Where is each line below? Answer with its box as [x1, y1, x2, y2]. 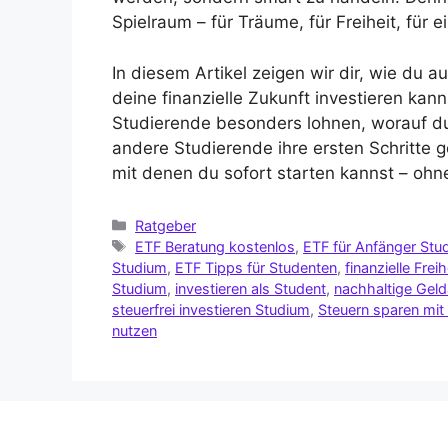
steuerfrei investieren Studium [112, 300, 310, 318]
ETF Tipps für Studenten [175, 258, 337, 276]
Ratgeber [135, 216, 197, 234]
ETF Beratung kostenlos [135, 237, 296, 255]
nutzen [112, 321, 157, 339]
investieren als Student [175, 279, 326, 297]
